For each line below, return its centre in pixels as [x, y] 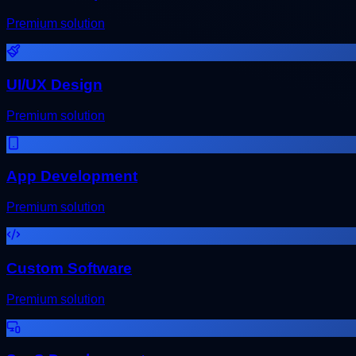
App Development [72, 176]
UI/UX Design [54, 84]
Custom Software [69, 268]
